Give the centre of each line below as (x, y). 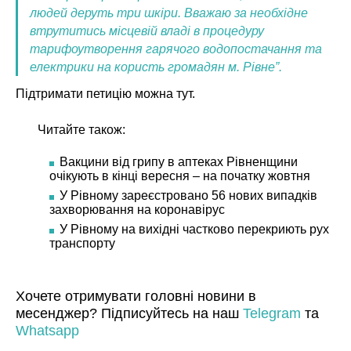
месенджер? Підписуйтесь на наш (129, 313)
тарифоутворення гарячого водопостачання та (176, 49)
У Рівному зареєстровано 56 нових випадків (188, 195)
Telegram (272, 313)
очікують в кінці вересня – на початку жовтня (179, 175)
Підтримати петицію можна (94, 93)
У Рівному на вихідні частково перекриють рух (194, 229)
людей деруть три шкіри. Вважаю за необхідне (169, 13)
